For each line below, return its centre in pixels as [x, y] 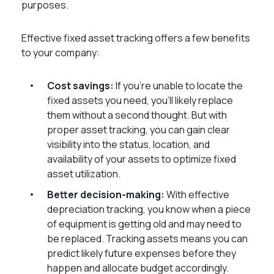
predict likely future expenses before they [142, 253]
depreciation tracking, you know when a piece [149, 209]
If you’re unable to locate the [179, 85]
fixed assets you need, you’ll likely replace [140, 100]
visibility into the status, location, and [128, 144]
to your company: [61, 52]
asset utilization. [84, 173]
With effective [197, 194]
